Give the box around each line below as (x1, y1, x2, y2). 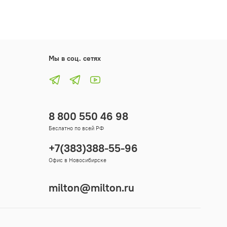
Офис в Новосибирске (49, 157, 106, 164)
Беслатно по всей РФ (49, 125, 104, 132)
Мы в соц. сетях (49, 54, 101, 63)
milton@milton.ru (49, 181, 134, 195)
